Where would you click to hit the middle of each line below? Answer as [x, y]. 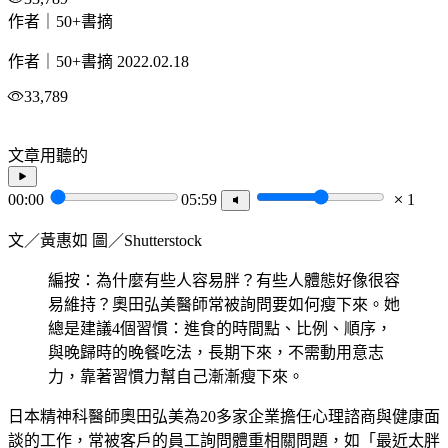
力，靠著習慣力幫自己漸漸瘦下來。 [176, 377]
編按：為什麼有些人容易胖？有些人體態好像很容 [224, 281]
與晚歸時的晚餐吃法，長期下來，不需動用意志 [216, 353]
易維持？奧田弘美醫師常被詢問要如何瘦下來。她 [224, 305]
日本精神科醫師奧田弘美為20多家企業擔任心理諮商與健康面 [224, 417]
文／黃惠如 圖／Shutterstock [105, 241]
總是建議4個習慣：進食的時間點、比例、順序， [220, 329]
